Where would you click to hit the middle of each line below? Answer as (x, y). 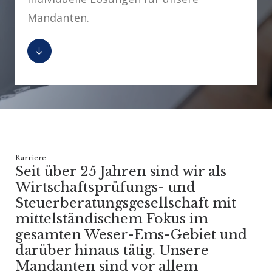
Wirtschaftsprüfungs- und (105, 187)
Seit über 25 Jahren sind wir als (121, 172)
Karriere (31, 158)
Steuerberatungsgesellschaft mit (126, 203)
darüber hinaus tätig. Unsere (112, 250)
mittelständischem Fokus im (112, 219)
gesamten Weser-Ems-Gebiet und (131, 235)
